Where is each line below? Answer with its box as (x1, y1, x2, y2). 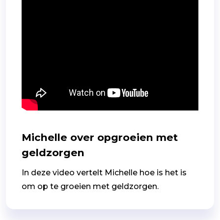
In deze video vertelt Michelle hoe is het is (22, 168, 187, 178)
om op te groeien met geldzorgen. (22, 182, 159, 192)
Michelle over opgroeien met (22, 131, 178, 144)
